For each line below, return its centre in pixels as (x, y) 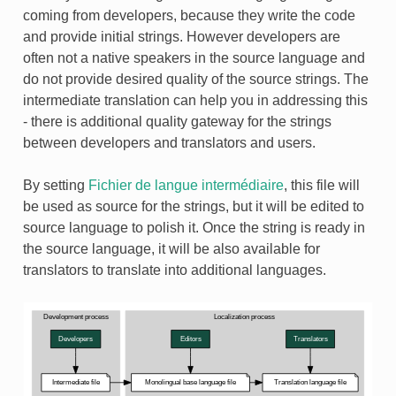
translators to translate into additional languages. (174, 270)
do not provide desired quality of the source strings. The (195, 79)
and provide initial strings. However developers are (181, 36)
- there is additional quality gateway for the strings (177, 121)
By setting (55, 185)
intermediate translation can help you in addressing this (195, 100)
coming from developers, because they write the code (189, 15)
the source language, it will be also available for (171, 248)
